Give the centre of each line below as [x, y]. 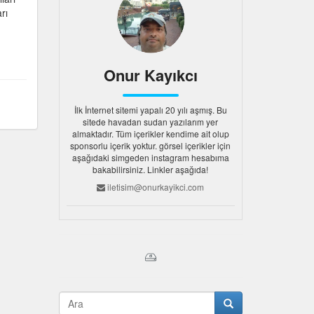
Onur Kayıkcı [150, 75]
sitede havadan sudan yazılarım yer [151, 122]
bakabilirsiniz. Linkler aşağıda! [151, 169]
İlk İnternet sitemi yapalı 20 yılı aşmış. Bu [150, 110]
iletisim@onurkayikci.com [155, 187]
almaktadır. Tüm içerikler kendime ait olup [150, 134]
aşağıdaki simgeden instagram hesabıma [150, 157]
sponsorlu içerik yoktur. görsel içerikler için [151, 145]
